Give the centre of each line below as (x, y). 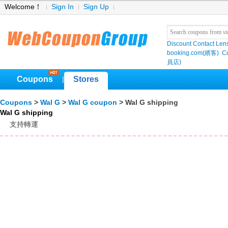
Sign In (63, 7)
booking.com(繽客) (193, 53)
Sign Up (96, 7)
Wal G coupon (93, 103)
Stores (86, 79)
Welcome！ (23, 7)
